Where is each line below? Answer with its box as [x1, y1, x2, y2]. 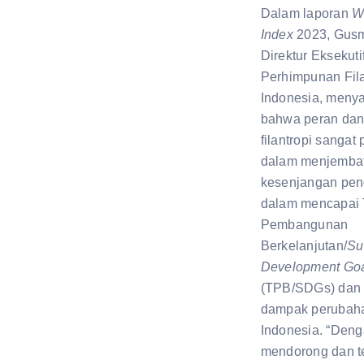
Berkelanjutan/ [260, 238, 348, 253]
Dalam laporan [260, 6, 353, 20]
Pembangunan [260, 217, 349, 232]
